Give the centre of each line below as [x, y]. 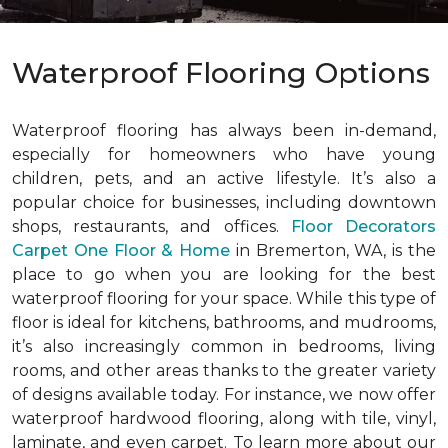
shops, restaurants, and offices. [145, 226]
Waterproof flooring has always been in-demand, [224, 130]
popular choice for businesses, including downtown [224, 202]
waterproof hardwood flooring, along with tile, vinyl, [224, 418]
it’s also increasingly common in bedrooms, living [224, 346]
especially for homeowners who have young [224, 154]
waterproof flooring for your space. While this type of [224, 298]
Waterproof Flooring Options [221, 72]
